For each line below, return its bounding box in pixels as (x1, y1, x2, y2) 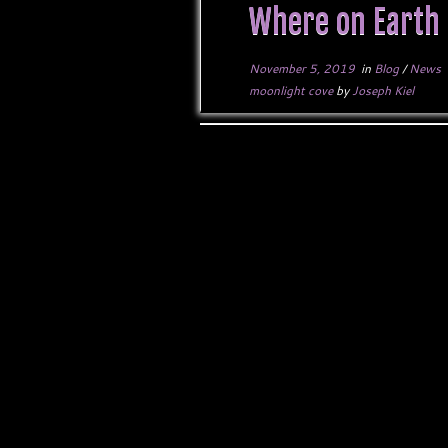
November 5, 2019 (249, 60, 356, 77)
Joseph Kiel (352, 82, 415, 99)
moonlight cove (249, 82, 337, 99)
